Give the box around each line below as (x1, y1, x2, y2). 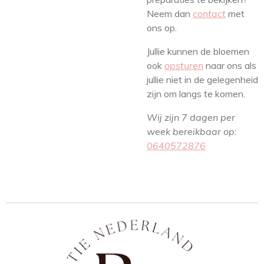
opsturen (164, 60, 203, 71)
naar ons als (203, 60, 256, 71)
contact (193, 8, 226, 19)
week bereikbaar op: (147, 126, 237, 137)
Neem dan (147, 8, 193, 19)
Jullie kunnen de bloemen (147, 45, 249, 57)
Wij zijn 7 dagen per (147, 111, 235, 123)
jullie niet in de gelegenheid (147, 74, 258, 85)
